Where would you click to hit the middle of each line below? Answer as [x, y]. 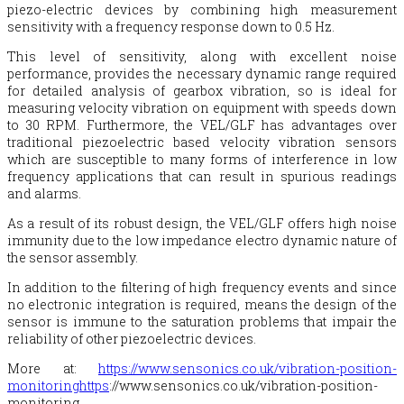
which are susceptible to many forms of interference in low [202, 159]
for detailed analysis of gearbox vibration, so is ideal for [202, 90]
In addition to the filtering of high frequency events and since [202, 287]
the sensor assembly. [73, 257]
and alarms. [44, 193]
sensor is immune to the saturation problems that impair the [202, 321]
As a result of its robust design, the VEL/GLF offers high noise [202, 223]
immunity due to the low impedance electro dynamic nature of [202, 240]
